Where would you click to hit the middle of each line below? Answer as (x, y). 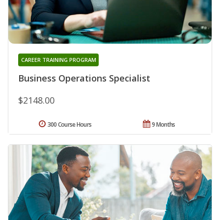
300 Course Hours (69, 124)
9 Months (164, 124)
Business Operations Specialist (84, 78)
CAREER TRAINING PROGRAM (58, 59)
